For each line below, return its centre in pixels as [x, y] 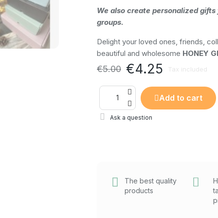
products [139, 191]
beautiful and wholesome [139, 54]
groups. [110, 22]
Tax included [187, 69]
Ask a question [131, 117]
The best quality [150, 181]
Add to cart [181, 98]
